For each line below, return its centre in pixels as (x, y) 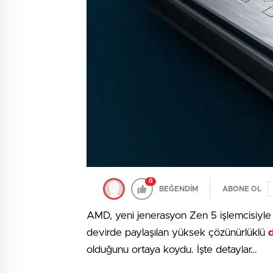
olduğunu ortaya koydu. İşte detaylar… (172, 250)
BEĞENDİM (179, 189)
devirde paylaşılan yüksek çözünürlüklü (177, 232)
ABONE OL (242, 189)
